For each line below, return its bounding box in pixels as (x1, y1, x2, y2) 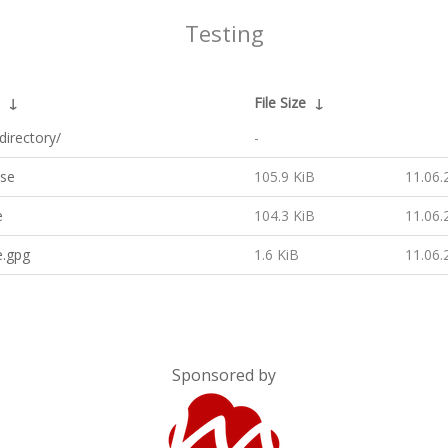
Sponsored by (172, 364, 276, 386)
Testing (184, 18, 264, 49)
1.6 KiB (254, 245, 299, 264)
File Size (254, 93, 306, 112)
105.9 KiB (254, 167, 315, 186)
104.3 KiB (254, 206, 315, 225)
